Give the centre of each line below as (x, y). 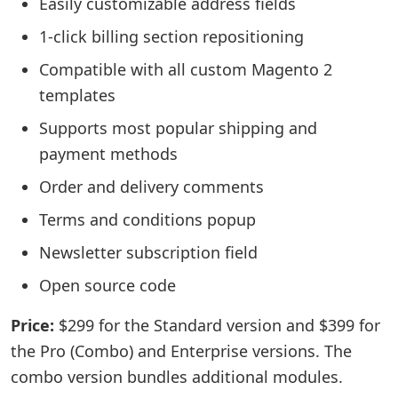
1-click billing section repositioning (171, 36)
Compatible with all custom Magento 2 (186, 69)
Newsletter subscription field (148, 252)
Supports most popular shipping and (178, 128)
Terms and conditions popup (147, 219)
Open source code (107, 285)
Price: (32, 325)
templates (77, 95)
